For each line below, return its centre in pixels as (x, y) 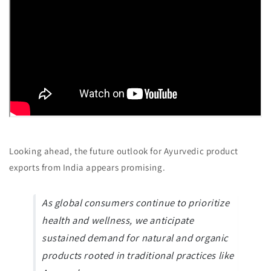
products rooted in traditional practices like (138, 256)
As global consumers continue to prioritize (136, 203)
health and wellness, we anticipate (118, 220)
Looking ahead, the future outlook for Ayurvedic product (124, 151)
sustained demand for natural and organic (135, 238)
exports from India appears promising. (87, 167)
